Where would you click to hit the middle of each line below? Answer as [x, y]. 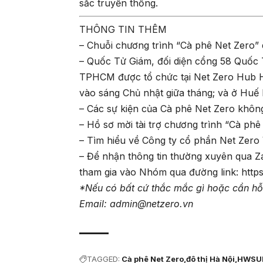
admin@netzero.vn [152, 204]
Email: [95, 204]
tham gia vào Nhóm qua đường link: [161, 172]
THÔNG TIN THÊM [123, 30]
